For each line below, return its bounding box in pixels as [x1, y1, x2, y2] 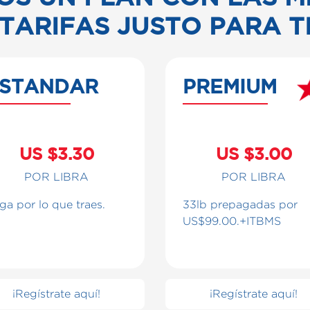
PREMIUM [183, 75, 277, 97]
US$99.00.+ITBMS [183, 215, 281, 227]
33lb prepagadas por [183, 198, 298, 210]
